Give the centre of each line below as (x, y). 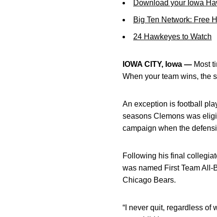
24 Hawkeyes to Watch (172, 37)
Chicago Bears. (149, 180)
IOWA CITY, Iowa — (157, 64)
